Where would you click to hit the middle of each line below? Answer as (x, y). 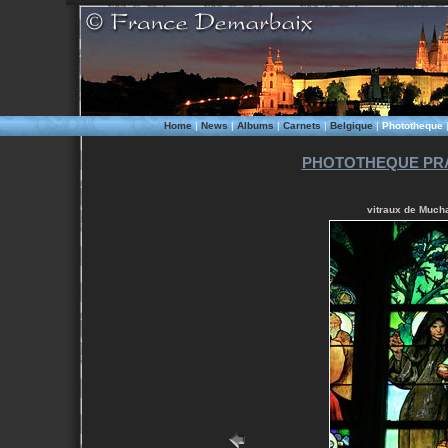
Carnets (301, 125)
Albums (255, 125)
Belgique (351, 125)
